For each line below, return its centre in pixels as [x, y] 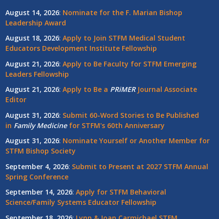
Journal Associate [166, 89]
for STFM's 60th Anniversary [116, 125]
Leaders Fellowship [37, 74]
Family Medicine [40, 125]
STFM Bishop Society [40, 151]
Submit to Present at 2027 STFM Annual [140, 166]
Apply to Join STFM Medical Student [124, 38]
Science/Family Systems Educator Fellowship [81, 202]
